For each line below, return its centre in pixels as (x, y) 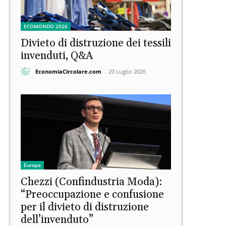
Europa (32, 165)
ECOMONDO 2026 (46, 26)
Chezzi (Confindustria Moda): (91, 182)
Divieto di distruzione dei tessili (96, 44)
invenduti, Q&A (57, 56)
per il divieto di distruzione (85, 208)
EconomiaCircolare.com (68, 71)
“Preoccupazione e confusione (92, 195)
